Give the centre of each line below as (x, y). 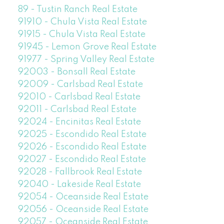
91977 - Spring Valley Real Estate (86, 60)
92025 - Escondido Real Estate (82, 135)
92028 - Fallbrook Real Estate (80, 172)
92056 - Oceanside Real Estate (83, 210)
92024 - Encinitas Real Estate (79, 122)
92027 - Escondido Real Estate (82, 160)
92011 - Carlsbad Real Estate (77, 110)
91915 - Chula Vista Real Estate (81, 35)
